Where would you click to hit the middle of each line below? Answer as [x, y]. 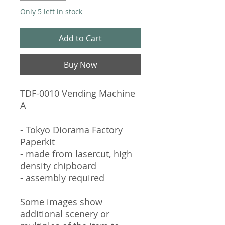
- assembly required [62, 178]
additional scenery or [65, 214]
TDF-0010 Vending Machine [78, 93]
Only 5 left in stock [51, 11]
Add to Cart [80, 38]
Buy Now [80, 65]
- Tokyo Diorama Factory [71, 129]
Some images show [61, 202]
